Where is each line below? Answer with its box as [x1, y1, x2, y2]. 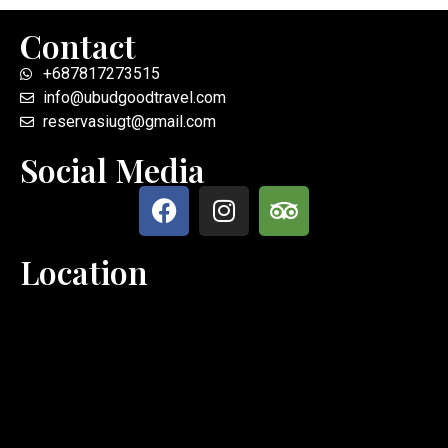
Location [20, 249, 148, 293]
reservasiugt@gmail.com [42, 111, 216, 131]
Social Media [20, 147, 205, 191]
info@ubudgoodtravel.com [42, 87, 226, 107]
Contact [20, 23, 136, 67]
